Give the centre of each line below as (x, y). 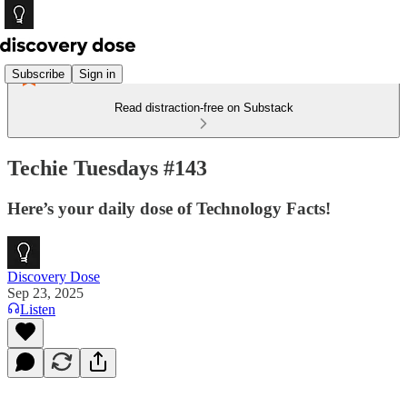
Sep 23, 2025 (45, 293)
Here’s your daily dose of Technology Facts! (169, 208)
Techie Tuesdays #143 (107, 168)
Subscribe (38, 74)
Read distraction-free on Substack (203, 108)
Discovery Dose (54, 276)
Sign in (97, 74)
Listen (38, 309)
